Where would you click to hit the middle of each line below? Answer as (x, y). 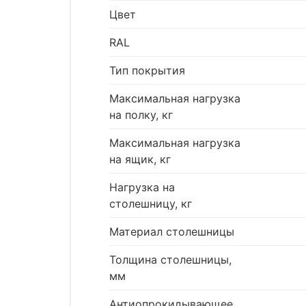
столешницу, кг (151, 204)
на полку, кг (141, 115)
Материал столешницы (172, 232)
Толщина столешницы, (170, 260)
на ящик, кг (140, 159)
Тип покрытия (147, 71)
